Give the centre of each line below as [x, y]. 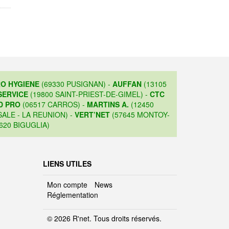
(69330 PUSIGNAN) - [76, 84]
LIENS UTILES [67, 164]
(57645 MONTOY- [140, 115]
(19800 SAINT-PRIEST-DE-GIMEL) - [89, 94]
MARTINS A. [108, 105]
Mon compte [67, 185]
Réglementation [72, 195]
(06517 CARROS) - [53, 105]
